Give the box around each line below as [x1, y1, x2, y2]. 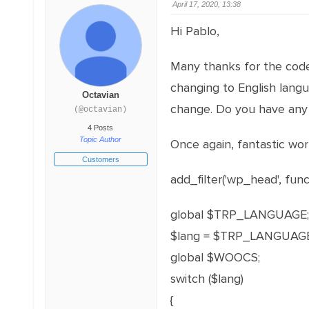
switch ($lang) [170, 271, 243, 286]
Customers [81, 155, 119, 163]
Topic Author [79, 135, 122, 143]
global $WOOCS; [170, 250, 260, 265]
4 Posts [88, 123, 114, 132]
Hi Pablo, [170, 23, 219, 39]
